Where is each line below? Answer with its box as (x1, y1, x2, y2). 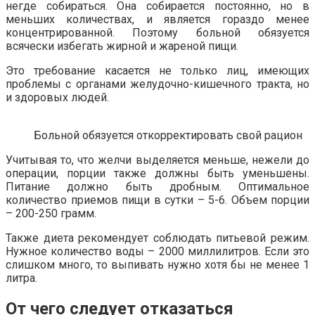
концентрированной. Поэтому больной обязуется (6, 26, 309, 40)
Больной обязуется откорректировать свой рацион (34, 129, 302, 143)
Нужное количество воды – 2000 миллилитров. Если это (6, 245, 309, 259)
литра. (6, 271, 37, 285)
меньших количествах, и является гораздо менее (6, 13, 309, 27)
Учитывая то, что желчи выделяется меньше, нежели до (6, 153, 309, 167)
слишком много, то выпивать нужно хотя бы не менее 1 (6, 258, 309, 272)
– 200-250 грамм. (6, 207, 96, 221)
